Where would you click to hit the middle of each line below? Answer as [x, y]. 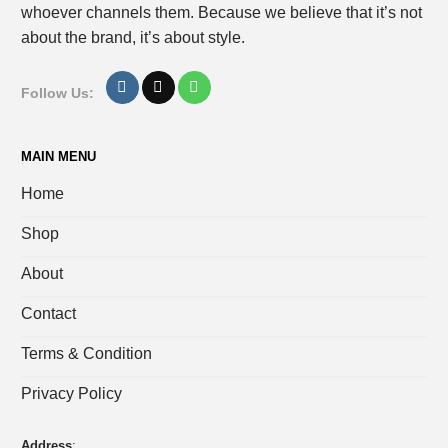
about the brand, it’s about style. [133, 38]
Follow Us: [57, 93]
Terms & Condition [86, 354]
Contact [48, 314]
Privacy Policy [71, 394]
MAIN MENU [58, 156]
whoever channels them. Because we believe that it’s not [221, 13]
